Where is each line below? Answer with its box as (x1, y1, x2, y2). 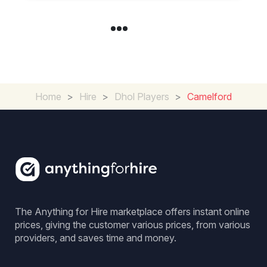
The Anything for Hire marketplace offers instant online (15, 206, 250, 218)
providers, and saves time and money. (15, 232, 176, 244)
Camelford (187, 91, 232, 103)
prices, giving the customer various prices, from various (15, 219, 250, 231)
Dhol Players (114, 91, 169, 103)
